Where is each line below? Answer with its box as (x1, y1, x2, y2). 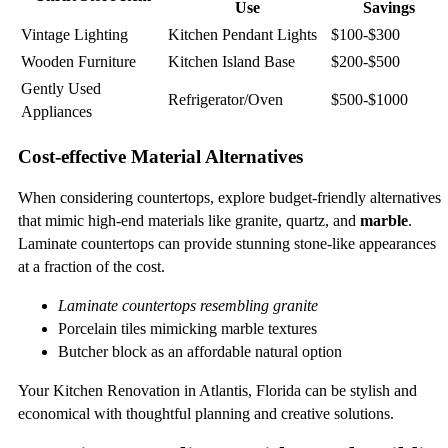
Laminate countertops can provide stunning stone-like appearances (18, 235, 436, 253)
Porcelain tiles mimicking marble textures (58, 320, 317, 338)
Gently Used (21, 79, 101, 97)
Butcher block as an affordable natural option (58, 343, 342, 361)
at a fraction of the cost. (18, 258, 165, 276)
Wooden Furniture (21, 52, 136, 70)
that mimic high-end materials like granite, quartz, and (18, 212, 360, 230)
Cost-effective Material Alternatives (18, 145, 303, 167)
